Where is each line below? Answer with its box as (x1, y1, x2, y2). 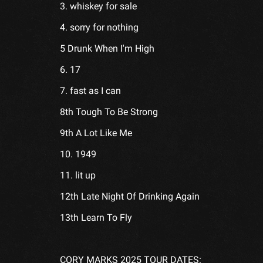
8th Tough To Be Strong (60, 106, 158, 117)
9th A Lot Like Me (60, 127, 132, 139)
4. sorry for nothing (60, 21, 139, 33)
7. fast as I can (60, 85, 121, 96)
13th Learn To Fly (60, 211, 132, 223)
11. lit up (60, 169, 96, 181)
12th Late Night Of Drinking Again (60, 190, 200, 202)
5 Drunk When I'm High (60, 42, 154, 54)
